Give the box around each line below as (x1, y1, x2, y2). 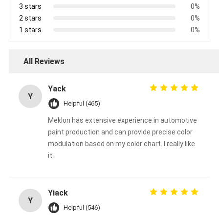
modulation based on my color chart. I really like (47, 140, 195, 148)
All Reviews (23, 57, 65, 66)
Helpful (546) (63, 204, 100, 212)
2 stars (19, 14, 42, 22)
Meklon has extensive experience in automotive (47, 116, 197, 125)
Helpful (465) (63, 100, 100, 108)
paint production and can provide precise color (47, 128, 193, 136)
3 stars (19, 2, 42, 11)
